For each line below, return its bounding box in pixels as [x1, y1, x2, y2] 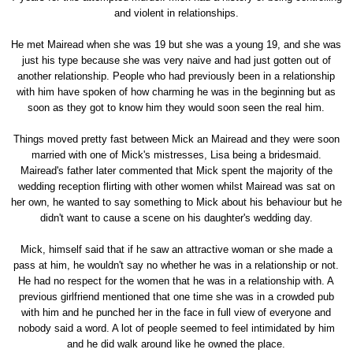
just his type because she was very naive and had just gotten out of [21, 54, 331, 66]
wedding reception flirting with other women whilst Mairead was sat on [17, 180, 335, 192]
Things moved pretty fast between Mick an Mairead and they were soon [13, 132, 340, 145]
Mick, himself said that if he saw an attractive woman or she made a [20, 243, 333, 255]
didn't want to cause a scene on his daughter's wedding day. [39, 211, 313, 224]
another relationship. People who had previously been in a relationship [17, 69, 336, 82]
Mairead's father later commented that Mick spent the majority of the [20, 164, 333, 176]
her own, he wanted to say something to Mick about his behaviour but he [10, 195, 342, 208]
